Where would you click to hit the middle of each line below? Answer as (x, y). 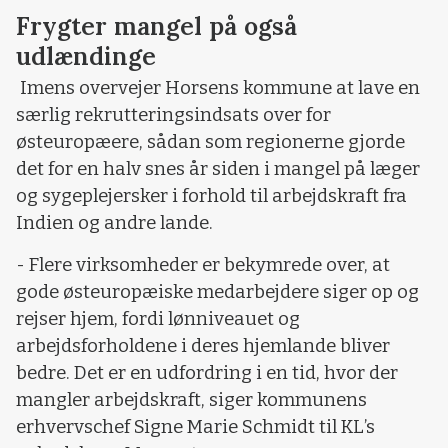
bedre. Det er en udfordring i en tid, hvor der (207, 372)
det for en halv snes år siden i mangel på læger (218, 169)
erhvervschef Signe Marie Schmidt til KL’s (195, 426)
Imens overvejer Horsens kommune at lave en (218, 88)
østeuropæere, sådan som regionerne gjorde (210, 142)
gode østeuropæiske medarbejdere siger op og (217, 291)
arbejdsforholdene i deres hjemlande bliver (203, 345)
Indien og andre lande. (114, 223)
